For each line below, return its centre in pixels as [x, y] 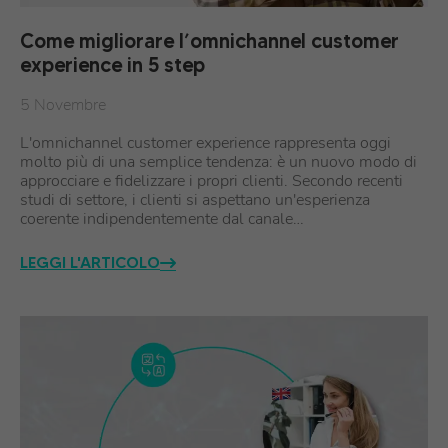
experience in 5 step [112, 65]
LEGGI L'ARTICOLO [90, 262]
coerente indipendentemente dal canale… [162, 219]
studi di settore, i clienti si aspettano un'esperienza [195, 200]
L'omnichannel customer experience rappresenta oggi [205, 143]
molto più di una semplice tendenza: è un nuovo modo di [218, 162]
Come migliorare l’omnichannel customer [209, 41]
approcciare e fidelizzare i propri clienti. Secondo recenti [211, 181]
